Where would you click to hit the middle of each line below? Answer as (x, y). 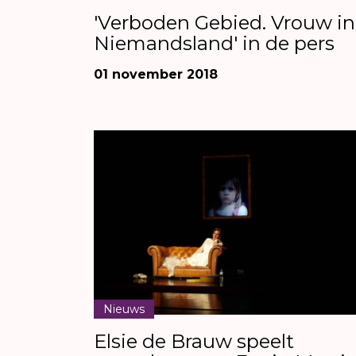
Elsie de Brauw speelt (194, 341)
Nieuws (124, 309)
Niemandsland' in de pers (214, 43)
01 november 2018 (156, 74)
